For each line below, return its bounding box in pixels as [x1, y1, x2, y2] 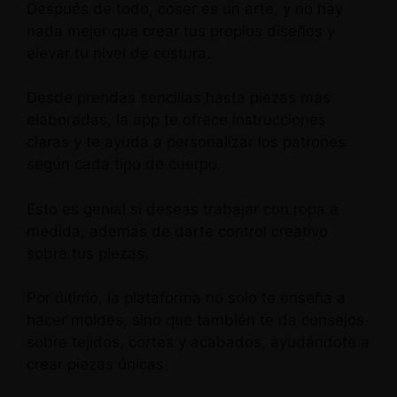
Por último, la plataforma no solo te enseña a [27, 289, 346, 307]
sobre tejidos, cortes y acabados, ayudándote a [27, 333, 370, 351]
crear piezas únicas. [27, 355, 168, 373]
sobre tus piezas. [27, 244, 149, 262]
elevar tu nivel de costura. [27, 43, 211, 62]
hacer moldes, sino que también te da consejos [27, 311, 364, 329]
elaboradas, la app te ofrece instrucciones [27, 111, 326, 128]
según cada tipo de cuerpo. [27, 155, 222, 173]
